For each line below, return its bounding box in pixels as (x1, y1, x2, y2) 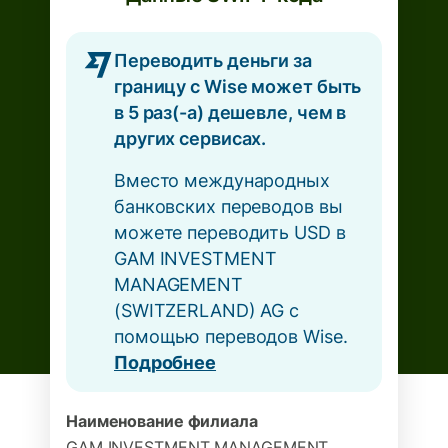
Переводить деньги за (114, 50, 312, 71)
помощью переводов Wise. (114, 326, 348, 347)
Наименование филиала (66, 411, 258, 431)
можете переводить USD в (114, 222, 346, 243)
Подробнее (114, 352, 217, 373)
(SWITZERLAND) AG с (114, 300, 300, 321)
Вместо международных (114, 170, 330, 191)
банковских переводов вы (114, 196, 343, 217)
